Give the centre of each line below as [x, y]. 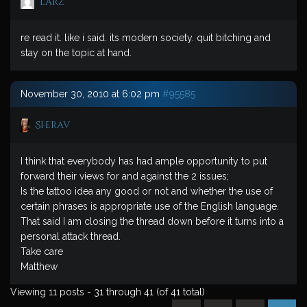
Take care [42, 251]
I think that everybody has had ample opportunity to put [144, 161]
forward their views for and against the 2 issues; [125, 176]
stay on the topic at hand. [76, 53]
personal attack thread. [71, 236]
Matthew [39, 267]
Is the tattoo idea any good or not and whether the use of [147, 191]
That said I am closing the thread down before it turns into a [152, 221]
